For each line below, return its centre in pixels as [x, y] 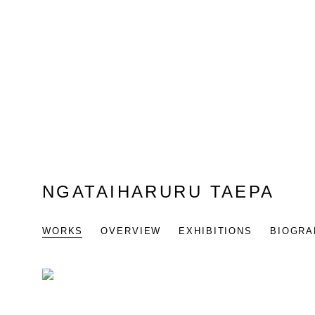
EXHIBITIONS [216, 231]
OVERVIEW [131, 231]
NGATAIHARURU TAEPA [159, 192]
